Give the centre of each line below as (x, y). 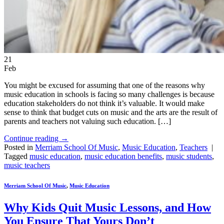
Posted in (19, 147)
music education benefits (123, 156)
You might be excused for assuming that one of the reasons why (104, 85)
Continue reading (32, 138)
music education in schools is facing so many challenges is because (109, 94)
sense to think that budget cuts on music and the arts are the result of (111, 112)
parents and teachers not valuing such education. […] (87, 121)
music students (189, 156)
